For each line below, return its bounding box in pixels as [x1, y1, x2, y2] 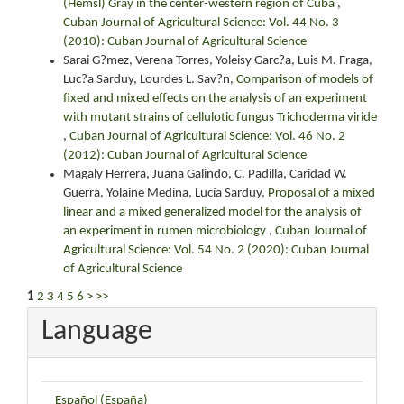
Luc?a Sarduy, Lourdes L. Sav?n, [63, 72, 236, 87]
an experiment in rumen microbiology [63, 224, 269, 238]
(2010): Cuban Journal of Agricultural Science [63, 34, 307, 49]
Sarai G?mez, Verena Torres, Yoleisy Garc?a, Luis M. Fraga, [63, 53, 372, 68]
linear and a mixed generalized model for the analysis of [63, 205, 362, 219]
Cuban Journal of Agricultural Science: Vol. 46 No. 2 [69, 129, 345, 143]
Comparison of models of [236, 72, 373, 87]
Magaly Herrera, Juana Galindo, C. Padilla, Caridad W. [63, 167, 347, 181]
